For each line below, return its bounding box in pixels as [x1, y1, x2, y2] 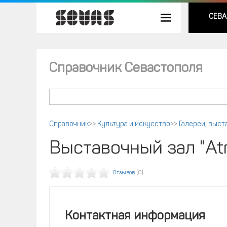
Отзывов [113, 170, 135, 176]
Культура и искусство [97, 121, 170, 128]
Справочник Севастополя [49, 62, 202, 75]
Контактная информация [65, 210, 205, 222]
